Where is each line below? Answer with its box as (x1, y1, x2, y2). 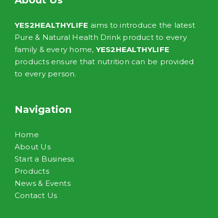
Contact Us (15, 191, 57, 200)
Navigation (15, 104, 72, 116)
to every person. (15, 69, 76, 79)
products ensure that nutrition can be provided (15, 57, 194, 67)
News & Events (15, 179, 71, 188)
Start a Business (15, 154, 74, 164)
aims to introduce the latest (88, 20, 195, 30)
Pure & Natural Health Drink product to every (15, 33, 187, 42)
